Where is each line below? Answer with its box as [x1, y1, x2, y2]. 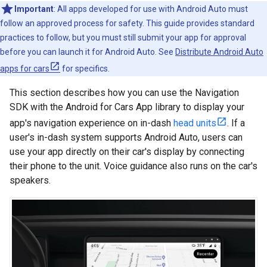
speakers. [10, 175, 51, 186]
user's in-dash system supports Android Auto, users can [10, 132, 243, 143]
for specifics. [60, 64, 110, 73]
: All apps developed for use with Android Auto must [54, 4, 248, 14]
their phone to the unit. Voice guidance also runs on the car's [10, 160, 257, 172]
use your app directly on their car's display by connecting [10, 146, 244, 157]
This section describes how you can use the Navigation [10, 87, 239, 98]
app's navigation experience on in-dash [10, 117, 173, 129]
